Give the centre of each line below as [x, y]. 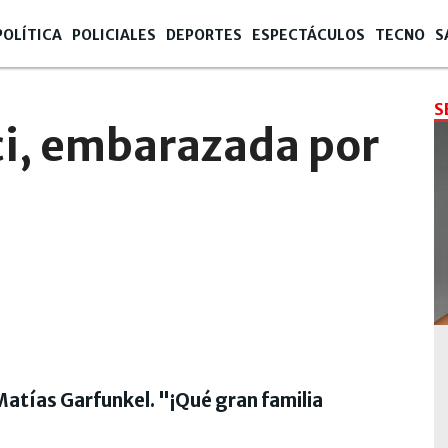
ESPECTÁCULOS [308, 35]
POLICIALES [114, 35]
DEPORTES [204, 35]
